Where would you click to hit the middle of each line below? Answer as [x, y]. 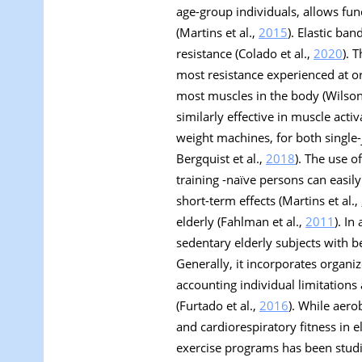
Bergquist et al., [221, 159]
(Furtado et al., [218, 306]
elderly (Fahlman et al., [241, 222]
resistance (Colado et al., [245, 54]
